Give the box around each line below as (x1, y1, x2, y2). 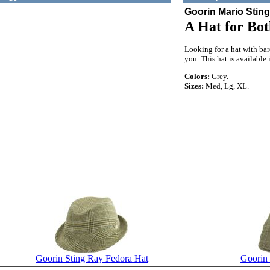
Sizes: (184, 81, 204, 91)
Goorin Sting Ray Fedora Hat (36, 253, 148, 263)
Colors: (184, 72, 210, 81)
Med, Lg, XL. (204, 81, 249, 91)
